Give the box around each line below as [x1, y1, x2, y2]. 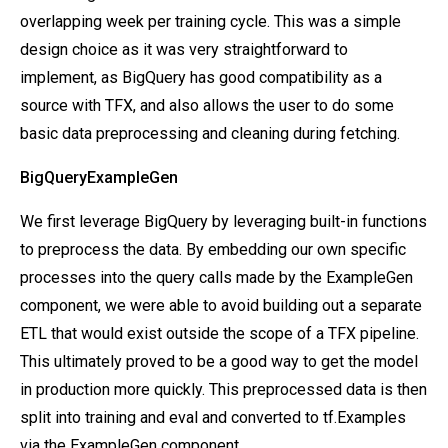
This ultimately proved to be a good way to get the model [20, 352, 418, 371]
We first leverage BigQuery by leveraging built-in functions [20, 212, 427, 231]
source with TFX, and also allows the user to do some [20, 96, 394, 115]
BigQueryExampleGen [20, 168, 178, 187]
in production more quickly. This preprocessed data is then [20, 380, 427, 399]
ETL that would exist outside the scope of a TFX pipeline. [20, 324, 419, 343]
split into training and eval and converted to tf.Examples [20, 408, 406, 427]
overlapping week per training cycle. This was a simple [20, 12, 401, 31]
